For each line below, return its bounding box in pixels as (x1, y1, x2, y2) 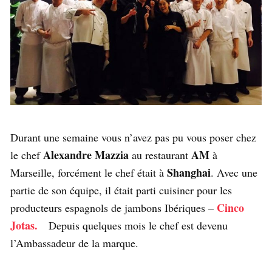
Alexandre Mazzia (43, 146, 129, 163)
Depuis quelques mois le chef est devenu (45, 217, 228, 233)
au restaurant (129, 147, 191, 162)
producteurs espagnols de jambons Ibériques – (10, 200, 217, 215)
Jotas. (10, 217, 45, 233)
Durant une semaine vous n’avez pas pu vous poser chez (10, 129, 256, 144)
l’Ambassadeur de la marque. (10, 235, 142, 250)
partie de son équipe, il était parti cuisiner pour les (10, 182, 232, 197)
